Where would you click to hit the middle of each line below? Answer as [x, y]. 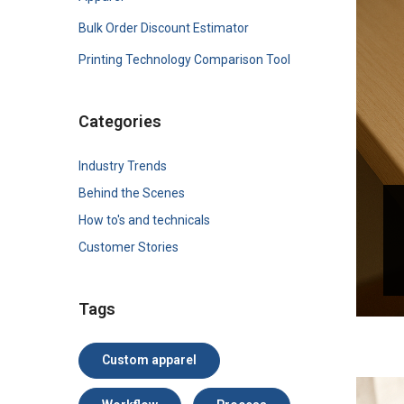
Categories [120, 121]
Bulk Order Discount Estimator [164, 28]
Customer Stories [129, 247]
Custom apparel [149, 359]
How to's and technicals [144, 220]
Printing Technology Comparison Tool [184, 59]
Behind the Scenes [132, 193]
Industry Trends [123, 165]
